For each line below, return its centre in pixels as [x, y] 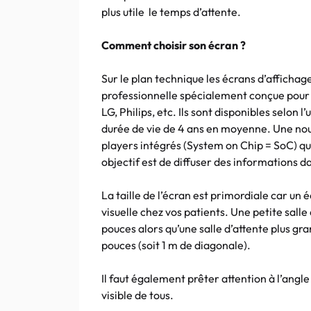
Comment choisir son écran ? [174, 45]
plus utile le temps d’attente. [171, 12]
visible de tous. [137, 295]
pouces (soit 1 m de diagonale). [176, 245]
